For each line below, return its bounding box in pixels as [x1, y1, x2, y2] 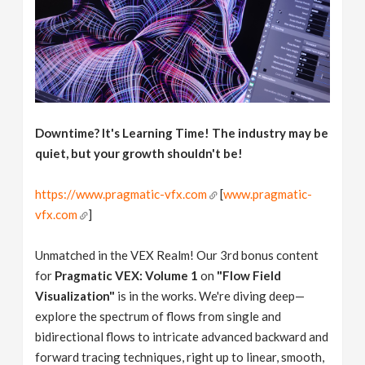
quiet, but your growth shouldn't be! [35, 145, 244, 161]
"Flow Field [217, 267, 282, 283]
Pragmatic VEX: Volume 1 [55, 267, 199, 283]
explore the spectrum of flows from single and [35, 308, 282, 323]
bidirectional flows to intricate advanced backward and [35, 328, 329, 344]
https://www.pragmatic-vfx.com [35, 186, 208, 201]
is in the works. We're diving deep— [115, 288, 306, 303]
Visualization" [35, 288, 116, 303]
